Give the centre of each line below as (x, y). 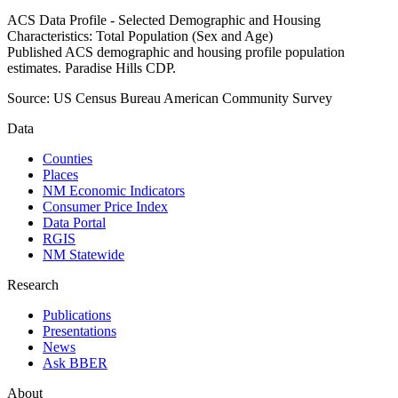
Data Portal (74, 223)
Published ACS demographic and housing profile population (176, 52)
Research (33, 285)
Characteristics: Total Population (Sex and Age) (140, 36)
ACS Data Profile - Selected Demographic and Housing (164, 20)
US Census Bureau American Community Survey (193, 99)
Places (60, 175)
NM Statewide (84, 255)
